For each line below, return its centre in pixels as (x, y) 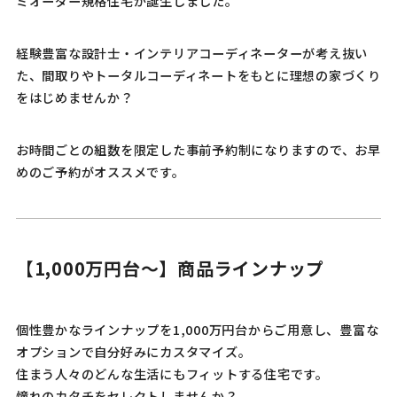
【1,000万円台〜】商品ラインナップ (170, 268)
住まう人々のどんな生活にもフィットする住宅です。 (172, 373)
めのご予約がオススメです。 (100, 171)
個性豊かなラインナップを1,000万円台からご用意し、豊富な (197, 329)
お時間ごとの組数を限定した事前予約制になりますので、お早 (198, 149)
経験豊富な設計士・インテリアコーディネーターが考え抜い (192, 52)
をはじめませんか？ (74, 97)
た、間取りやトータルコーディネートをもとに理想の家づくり (198, 74)
